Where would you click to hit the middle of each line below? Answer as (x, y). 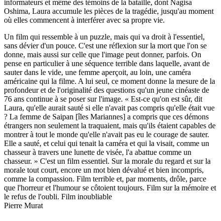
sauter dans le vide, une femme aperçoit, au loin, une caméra (97, 73)
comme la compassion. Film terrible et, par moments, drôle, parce (105, 179)
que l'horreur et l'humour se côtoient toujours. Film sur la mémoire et (110, 188)
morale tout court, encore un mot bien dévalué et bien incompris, (104, 170)
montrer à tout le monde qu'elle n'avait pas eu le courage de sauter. (107, 135)
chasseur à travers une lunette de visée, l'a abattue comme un (98, 152)
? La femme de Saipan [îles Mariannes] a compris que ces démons (106, 117)
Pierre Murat (23, 206)
